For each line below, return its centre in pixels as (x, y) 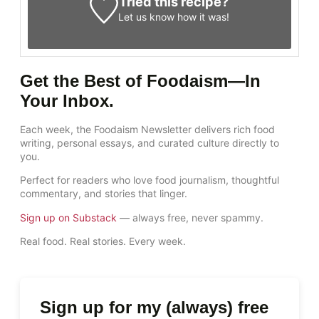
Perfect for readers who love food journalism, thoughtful (150, 180)
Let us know (147, 16)
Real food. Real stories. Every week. (103, 241)
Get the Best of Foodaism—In (140, 80)
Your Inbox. (67, 100)
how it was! (202, 16)
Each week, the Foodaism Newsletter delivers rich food (147, 129)
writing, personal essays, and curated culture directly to (150, 142)
